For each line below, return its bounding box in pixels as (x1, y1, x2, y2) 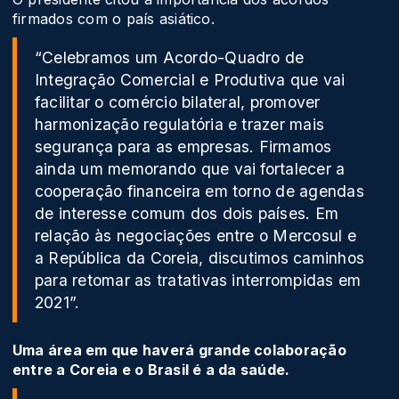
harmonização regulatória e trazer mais (35, 115, 325, 134)
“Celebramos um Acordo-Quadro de (35, 48, 305, 68)
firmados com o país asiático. (12, 10, 220, 28)
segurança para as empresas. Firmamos (35, 137, 332, 157)
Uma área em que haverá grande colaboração (12, 341, 346, 360)
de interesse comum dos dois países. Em (35, 204, 339, 224)
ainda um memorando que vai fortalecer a (35, 159, 346, 179)
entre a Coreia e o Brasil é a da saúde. (12, 361, 290, 379)
